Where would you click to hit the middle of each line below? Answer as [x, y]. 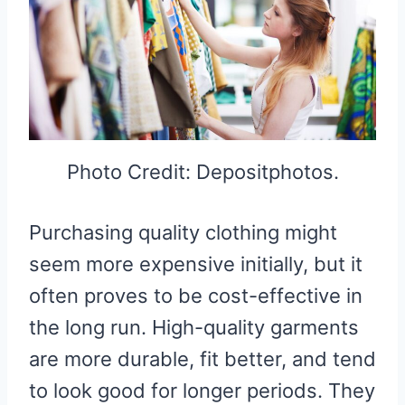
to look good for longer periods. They [202, 390]
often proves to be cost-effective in [196, 295]
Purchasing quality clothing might [183, 232]
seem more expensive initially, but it [196, 264]
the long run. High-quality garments [194, 327]
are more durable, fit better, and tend [202, 358]
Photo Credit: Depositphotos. [202, 171]
